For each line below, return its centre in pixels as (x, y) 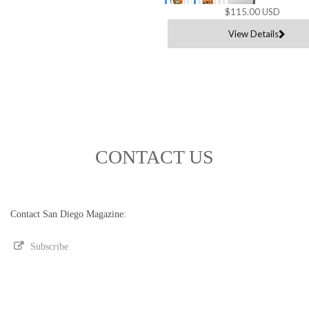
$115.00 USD (253, 11)
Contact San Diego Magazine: (68, 214)
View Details (254, 33)
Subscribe (49, 246)
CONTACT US (154, 157)
